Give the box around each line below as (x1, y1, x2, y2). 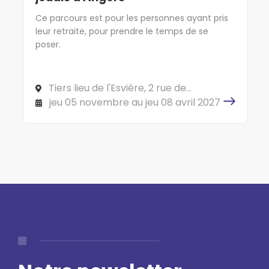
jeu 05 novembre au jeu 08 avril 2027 (49, 95, 220, 109)
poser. (35, 38, 61, 50)
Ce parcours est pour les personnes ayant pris (35, 11, 228, 24)
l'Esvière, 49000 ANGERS (35, 92, 148, 106)
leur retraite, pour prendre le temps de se (35, 25, 208, 37)
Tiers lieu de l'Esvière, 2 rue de (49, 80, 186, 95)
